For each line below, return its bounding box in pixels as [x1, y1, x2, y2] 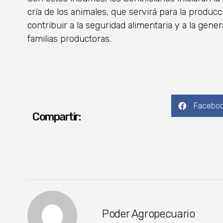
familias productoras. [27, 33, 111, 45]
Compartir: [32, 110, 81, 124]
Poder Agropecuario [102, 207, 195, 221]
